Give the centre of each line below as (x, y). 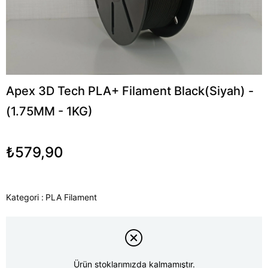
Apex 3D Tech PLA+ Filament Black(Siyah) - (130, 91)
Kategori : (25, 197)
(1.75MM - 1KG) (49, 111)
